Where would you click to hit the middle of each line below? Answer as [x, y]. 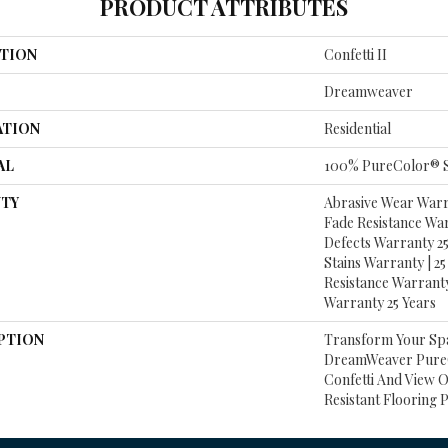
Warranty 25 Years [380, 302]
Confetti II [355, 54]
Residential [357, 128]
